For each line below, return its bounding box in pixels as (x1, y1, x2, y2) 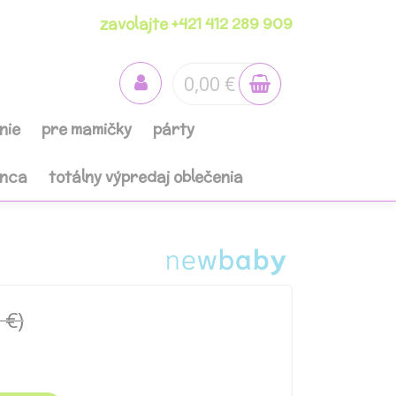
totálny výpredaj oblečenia (49, 166, 243, 187)
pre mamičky (42, 118, 132, 140)
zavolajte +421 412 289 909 (100, 13, 293, 34)
